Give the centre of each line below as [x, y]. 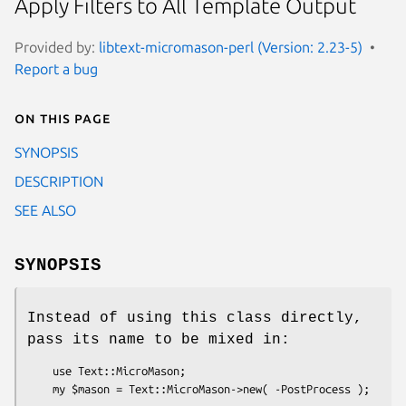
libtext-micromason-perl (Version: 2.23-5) [231, 47]
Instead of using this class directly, [195, 318]
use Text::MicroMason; [40, 370]
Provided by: [57, 47]
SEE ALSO [45, 210]
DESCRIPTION [59, 181]
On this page [63, 117]
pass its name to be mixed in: [159, 339]
